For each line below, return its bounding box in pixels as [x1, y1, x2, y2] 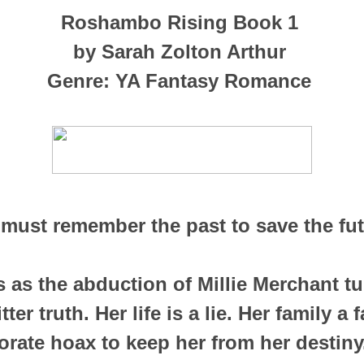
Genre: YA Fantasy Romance [47, 69, 317, 92]
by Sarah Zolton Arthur [72, 40, 292, 63]
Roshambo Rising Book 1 [60, 11, 304, 33]
